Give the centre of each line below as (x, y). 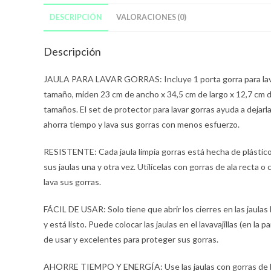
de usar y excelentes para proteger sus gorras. (131, 240)
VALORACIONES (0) (151, 18)
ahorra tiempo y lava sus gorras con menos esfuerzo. (142, 125)
